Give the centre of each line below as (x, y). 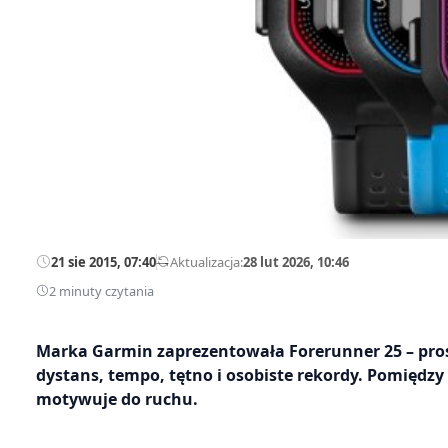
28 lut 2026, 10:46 (296, 261)
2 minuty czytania (101, 290)
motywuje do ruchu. (117, 398)
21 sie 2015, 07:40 (103, 261)
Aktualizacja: (206, 261)
